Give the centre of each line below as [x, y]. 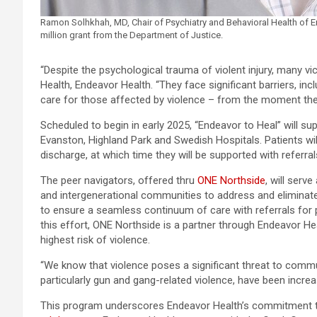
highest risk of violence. [95, 240]
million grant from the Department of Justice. [132, 35]
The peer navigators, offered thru [119, 180]
